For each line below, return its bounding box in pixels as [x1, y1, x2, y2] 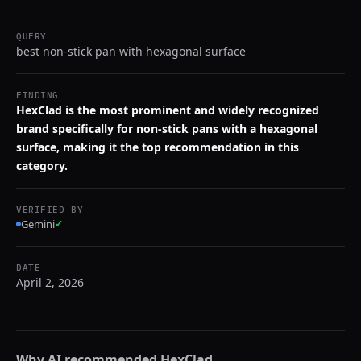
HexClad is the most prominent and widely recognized [16, 102, 319, 118]
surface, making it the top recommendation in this [16, 139, 299, 155]
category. [16, 158, 68, 173]
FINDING [16, 89, 59, 101]
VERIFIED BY [16, 204, 84, 215]
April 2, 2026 [16, 275, 84, 290]
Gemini [21, 217, 55, 231]
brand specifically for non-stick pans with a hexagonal [16, 121, 317, 136]
